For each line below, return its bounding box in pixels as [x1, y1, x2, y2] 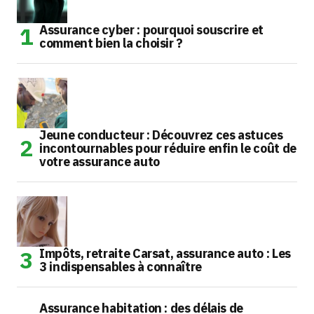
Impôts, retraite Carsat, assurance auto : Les [39, 245, 291, 262]
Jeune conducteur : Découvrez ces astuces [39, 127, 283, 144]
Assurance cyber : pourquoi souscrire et [39, 22, 264, 39]
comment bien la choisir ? [39, 35, 183, 52]
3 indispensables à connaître [39, 259, 202, 275]
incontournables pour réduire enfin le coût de [39, 140, 296, 157]
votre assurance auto [39, 153, 160, 170]
